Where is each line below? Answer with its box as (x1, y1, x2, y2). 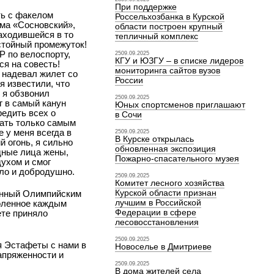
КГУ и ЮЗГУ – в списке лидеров (115, 56, 244, 65)
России (115, 75, 144, 85)
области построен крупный (115, 21, 223, 31)
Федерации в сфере (115, 207, 197, 217)
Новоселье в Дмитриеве (115, 242, 212, 251)
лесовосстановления (115, 217, 199, 227)
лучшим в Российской (115, 198, 202, 207)
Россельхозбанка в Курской (115, 12, 225, 21)
